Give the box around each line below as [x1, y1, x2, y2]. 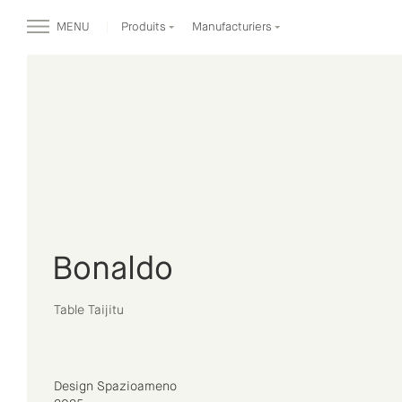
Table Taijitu [54, 304, 124, 317]
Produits [121, 22, 169, 33]
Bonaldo [52, 254, 173, 286]
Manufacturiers [192, 22, 275, 33]
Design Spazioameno [54, 380, 177, 393]
